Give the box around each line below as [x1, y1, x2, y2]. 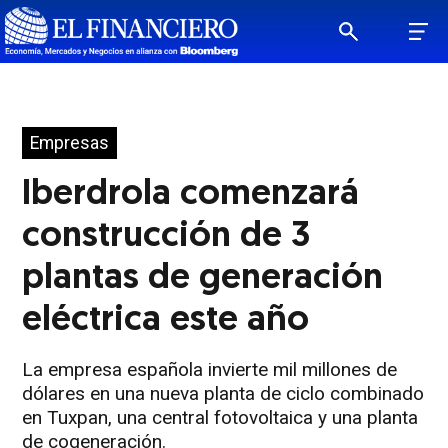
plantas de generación [22, 261, 384, 297]
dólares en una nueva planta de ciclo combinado [22, 382, 425, 405]
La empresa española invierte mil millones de [22, 358, 398, 381]
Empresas [30, 133, 110, 153]
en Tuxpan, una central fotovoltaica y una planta [22, 406, 419, 429]
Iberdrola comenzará [22, 177, 360, 213]
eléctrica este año [22, 303, 310, 339]
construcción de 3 [22, 219, 311, 255]
